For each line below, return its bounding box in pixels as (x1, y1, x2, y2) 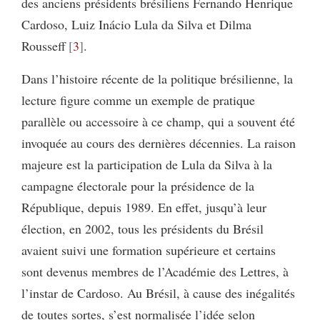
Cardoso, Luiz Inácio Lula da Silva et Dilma (21, 15, 251, 33)
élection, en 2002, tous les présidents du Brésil (21, 219, 264, 237)
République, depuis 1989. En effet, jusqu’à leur (21, 198, 266, 216)
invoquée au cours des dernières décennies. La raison (21, 134, 296, 151)
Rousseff (21, 36, 66, 54)
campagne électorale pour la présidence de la (21, 176, 254, 194)
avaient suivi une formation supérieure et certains (21, 241, 276, 259)
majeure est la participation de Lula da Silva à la (21, 155, 272, 173)
